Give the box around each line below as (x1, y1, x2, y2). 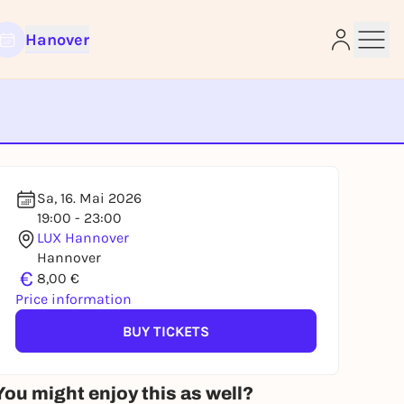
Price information (15, 290, 132, 308)
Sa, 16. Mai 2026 (37, 189, 142, 207)
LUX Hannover (37, 229, 129, 246)
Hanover (24, 30, 89, 50)
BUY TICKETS (123, 322, 209, 340)
